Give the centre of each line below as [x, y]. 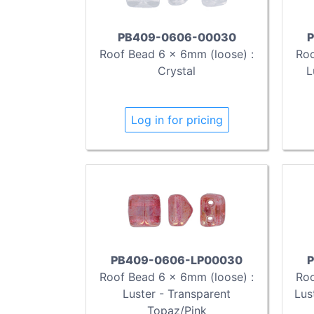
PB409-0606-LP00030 [177, 260]
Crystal [177, 70]
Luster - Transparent [177, 294]
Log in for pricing [177, 120]
